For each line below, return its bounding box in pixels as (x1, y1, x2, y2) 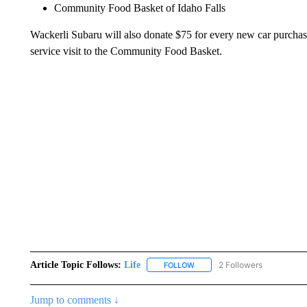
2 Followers (218, 259, 262, 270)
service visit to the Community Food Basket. (29, 45, 222, 57)
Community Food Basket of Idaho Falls (53, 1, 225, 14)
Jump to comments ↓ (29, 293, 119, 306)
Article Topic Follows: (29, 259, 121, 270)
